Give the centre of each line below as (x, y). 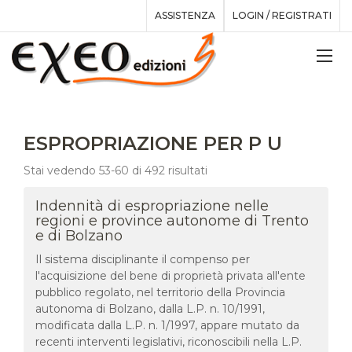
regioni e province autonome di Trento (172, 220)
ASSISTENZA (185, 15)
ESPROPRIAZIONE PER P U (153, 143)
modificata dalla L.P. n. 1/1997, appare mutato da (167, 325)
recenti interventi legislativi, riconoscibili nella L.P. (169, 341)
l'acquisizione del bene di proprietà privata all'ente (170, 275)
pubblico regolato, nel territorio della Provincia (160, 292)
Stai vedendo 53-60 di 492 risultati (115, 170)
